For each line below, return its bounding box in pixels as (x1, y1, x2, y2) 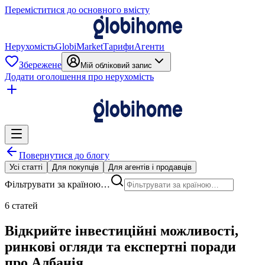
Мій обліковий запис (80, 61, 152, 70)
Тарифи (103, 41, 134, 51)
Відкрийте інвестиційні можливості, (5, 222, 238, 238)
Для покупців (52, 163, 99, 172)
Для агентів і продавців (108, 163, 192, 172)
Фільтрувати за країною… (5, 179, 110, 189)
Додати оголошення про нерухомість (5, 72, 154, 82)
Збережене (19, 60, 62, 70)
